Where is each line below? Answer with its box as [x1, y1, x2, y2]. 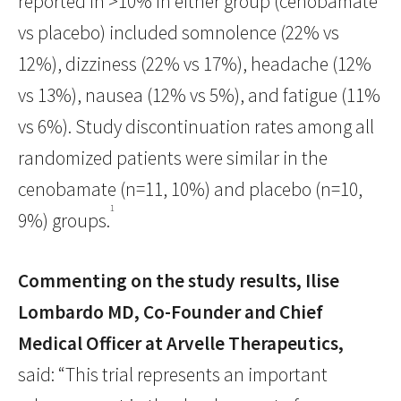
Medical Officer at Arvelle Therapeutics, [18, 331, 344, 356]
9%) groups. [18, 209, 110, 234]
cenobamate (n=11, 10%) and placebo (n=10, [18, 177, 363, 202]
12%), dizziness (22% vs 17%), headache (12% [18, 52, 371, 77]
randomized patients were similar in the [18, 146, 328, 171]
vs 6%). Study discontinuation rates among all [18, 115, 374, 140]
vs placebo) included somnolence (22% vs [18, 21, 339, 46]
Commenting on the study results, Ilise [18, 269, 339, 294]
